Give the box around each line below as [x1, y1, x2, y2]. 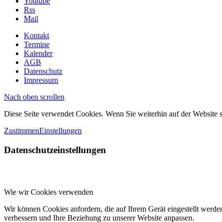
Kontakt [24, 31, 49, 40]
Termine [24, 40, 50, 49]
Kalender [24, 49, 53, 58]
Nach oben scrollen [4, 93, 64, 102]
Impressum [24, 76, 58, 85]
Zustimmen [4, 126, 39, 135]
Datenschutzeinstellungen [4, 145, 106, 156]
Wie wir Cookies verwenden [4, 187, 93, 196]
